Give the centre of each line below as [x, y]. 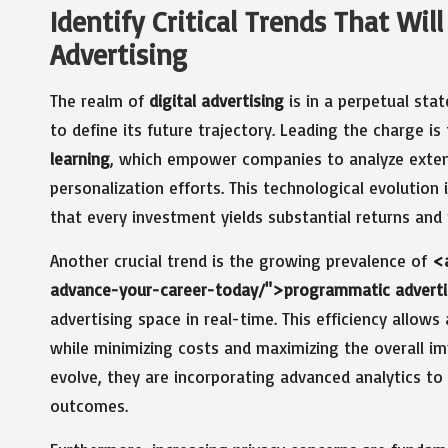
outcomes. [89, 405]
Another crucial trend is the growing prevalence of [241, 260]
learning [80, 158]
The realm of [99, 100]
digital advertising [216, 100]
